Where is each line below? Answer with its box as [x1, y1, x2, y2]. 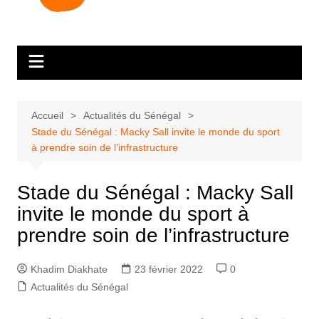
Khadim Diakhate [30, 263, 108, 275]
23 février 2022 [134, 263, 203, 275]
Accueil [31, 109, 63, 121]
